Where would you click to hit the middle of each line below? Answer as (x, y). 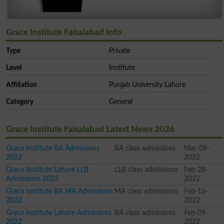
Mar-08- (197, 148)
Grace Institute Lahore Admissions (58, 212)
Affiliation (21, 84)
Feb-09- (196, 212)
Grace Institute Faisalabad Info (63, 32)
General (121, 101)
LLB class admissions (146, 169)
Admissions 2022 (32, 178)
